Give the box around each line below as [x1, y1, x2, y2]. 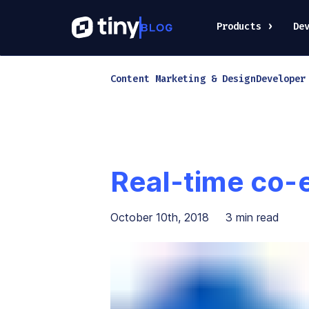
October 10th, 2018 [110, 210, 209, 224]
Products [216, 19, 261, 33]
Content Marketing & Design [110, 72, 256, 86]
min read [232, 210, 279, 224]
